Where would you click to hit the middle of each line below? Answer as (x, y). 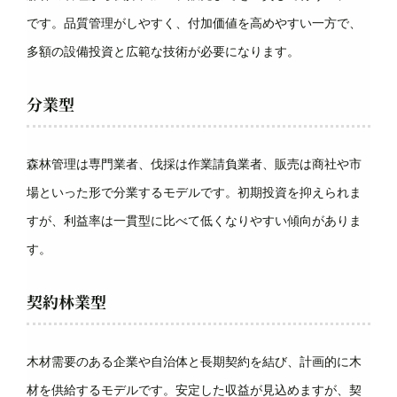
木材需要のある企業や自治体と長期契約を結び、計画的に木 (194, 362)
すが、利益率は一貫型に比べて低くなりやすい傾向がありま (194, 221)
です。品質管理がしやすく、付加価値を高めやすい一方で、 (194, 23)
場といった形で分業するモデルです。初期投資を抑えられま (194, 192)
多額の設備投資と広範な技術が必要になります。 (163, 51)
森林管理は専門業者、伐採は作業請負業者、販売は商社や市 (194, 164)
